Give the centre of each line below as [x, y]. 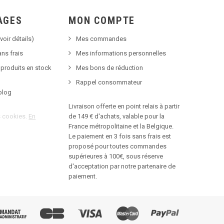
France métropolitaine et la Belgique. [121, 126]
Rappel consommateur [109, 82]
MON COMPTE [102, 20]
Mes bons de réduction [110, 67]
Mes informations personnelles [121, 53]
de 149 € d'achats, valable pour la [117, 116]
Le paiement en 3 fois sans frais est [120, 136]
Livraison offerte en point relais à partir [124, 106]
